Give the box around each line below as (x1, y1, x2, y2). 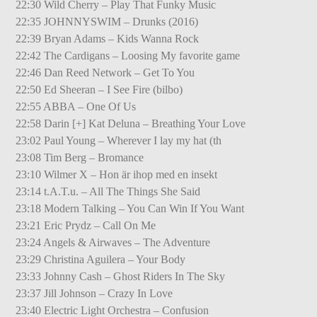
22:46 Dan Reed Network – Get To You (16, 66, 195, 79)
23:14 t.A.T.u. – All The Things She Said (16, 185, 201, 197)
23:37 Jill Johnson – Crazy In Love (16, 287, 173, 299)
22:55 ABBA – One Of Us (16, 100, 137, 113)
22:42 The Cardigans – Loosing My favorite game (16, 49, 241, 62)
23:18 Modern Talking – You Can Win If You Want (16, 202, 245, 214)
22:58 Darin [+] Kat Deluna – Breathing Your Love (16, 117, 246, 129)
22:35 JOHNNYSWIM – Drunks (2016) (16, 15, 199, 28)
